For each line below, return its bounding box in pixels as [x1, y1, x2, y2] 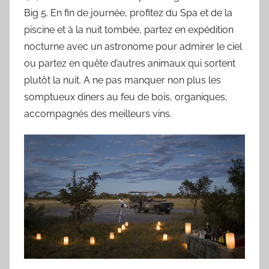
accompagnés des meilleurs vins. [24, 107, 172, 119]
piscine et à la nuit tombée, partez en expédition [24, 23, 234, 35]
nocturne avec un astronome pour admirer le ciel [24, 40, 242, 52]
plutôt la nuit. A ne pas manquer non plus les [24, 74, 221, 86]
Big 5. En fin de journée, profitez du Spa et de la [24, 7, 232, 19]
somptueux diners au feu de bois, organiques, [24, 91, 228, 103]
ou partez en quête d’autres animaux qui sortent [24, 57, 235, 69]
